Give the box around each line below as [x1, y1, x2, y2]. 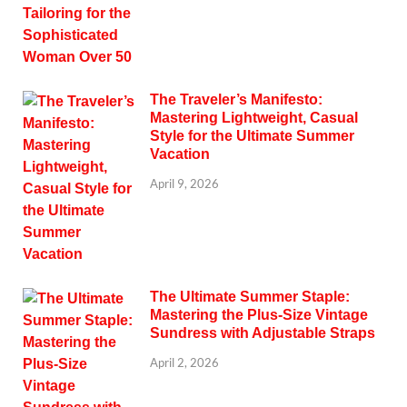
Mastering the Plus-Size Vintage [150, 307, 368, 323]
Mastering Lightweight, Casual [150, 110, 358, 126]
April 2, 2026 [150, 355, 219, 371]
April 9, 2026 [150, 176, 219, 192]
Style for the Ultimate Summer [150, 128, 354, 144]
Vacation [150, 146, 210, 163]
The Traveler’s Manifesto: [150, 92, 323, 108]
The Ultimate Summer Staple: [150, 289, 350, 305]
